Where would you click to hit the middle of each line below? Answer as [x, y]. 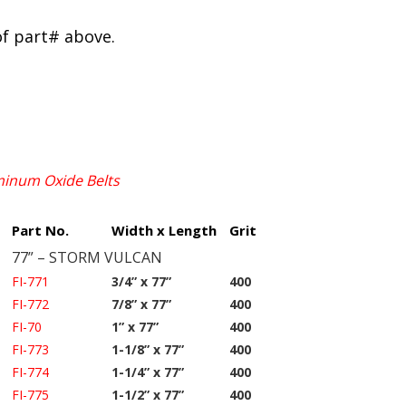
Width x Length [164, 231]
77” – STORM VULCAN [87, 258]
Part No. [40, 231]
